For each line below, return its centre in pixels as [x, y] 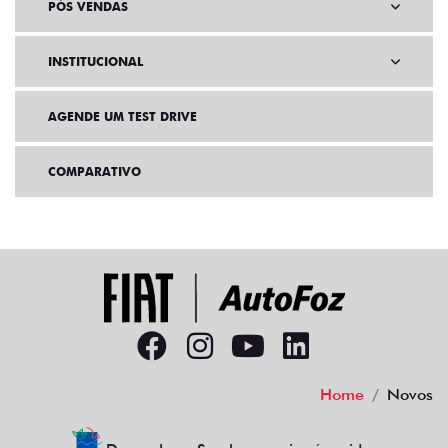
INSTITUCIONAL [95, 61]
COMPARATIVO [94, 171]
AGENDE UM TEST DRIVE [122, 116]
